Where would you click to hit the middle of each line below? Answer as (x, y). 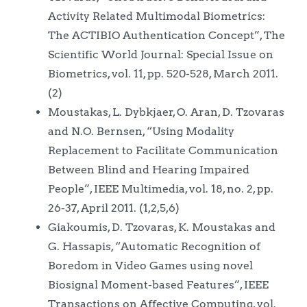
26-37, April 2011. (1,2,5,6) (113, 208)
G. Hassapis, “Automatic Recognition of (154, 246)
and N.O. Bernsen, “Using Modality (141, 131)
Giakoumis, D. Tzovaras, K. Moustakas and (161, 227)
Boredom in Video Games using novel (150, 265)
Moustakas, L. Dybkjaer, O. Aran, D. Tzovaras (166, 112)
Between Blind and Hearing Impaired (148, 169)
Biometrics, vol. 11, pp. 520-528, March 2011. (163, 73)
